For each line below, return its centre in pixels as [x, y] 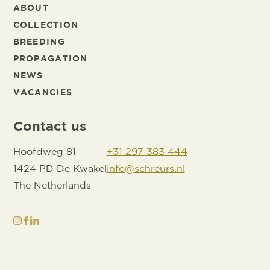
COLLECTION [46, 25]
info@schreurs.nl [146, 169]
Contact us [49, 127]
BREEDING [39, 42]
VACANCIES [43, 92]
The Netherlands [52, 186]
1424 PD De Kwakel [60, 169]
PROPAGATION [50, 58]
